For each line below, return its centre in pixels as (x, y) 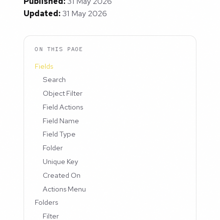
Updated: (42, 14)
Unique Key (61, 162)
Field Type (59, 134)
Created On (62, 175)
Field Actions (63, 107)
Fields (44, 66)
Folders (47, 202)
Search (55, 80)
